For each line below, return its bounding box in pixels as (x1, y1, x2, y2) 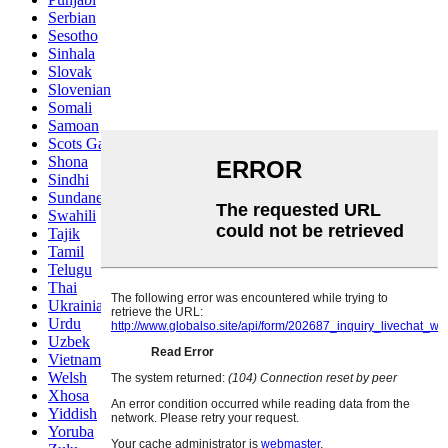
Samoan (48, 116, 99, 134)
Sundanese (48, 188, 116, 206)
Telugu (48, 260, 92, 278)
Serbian (48, 8, 96, 26)
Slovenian (48, 80, 111, 98)
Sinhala (48, 44, 95, 62)
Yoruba (48, 422, 94, 440)
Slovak (48, 62, 92, 80)
